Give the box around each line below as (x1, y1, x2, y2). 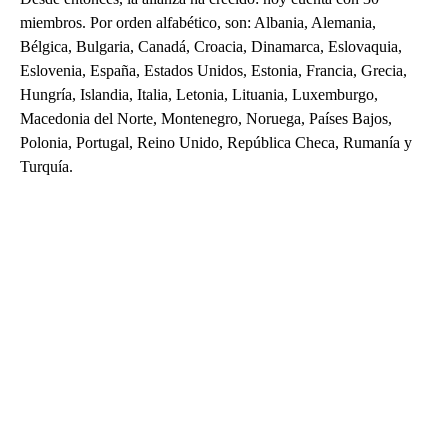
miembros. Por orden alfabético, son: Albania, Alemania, (20, 13, 376, 31)
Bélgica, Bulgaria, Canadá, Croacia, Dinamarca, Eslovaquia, (20, 37, 402, 55)
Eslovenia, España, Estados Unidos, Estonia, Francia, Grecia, (20, 61, 407, 79)
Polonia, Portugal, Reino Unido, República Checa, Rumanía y (20, 133, 412, 151)
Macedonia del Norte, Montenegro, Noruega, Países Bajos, (20, 109, 392, 127)
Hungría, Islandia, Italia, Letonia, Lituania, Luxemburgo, (20, 85, 378, 103)
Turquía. (20, 157, 73, 175)
